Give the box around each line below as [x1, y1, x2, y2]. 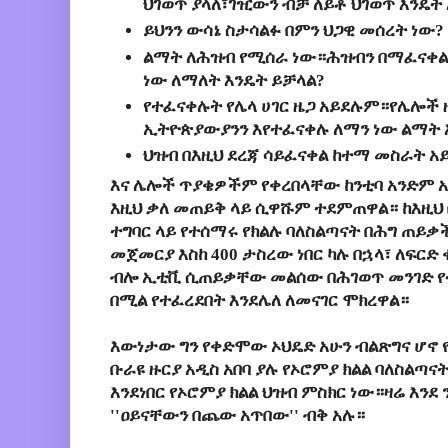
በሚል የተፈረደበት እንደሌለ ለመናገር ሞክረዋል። [110, 290, 409, 310]
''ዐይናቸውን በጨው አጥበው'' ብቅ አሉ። [110, 405, 365, 425]
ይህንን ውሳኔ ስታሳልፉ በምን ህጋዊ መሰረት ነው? [143, 21, 444, 41]
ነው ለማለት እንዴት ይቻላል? [143, 70, 325, 90]
